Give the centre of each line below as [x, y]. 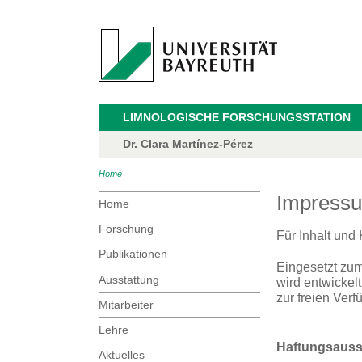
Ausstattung [129, 279]
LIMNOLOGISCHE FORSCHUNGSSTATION [237, 117]
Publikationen [133, 254]
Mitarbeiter [126, 304]
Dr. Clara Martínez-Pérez [188, 144]
